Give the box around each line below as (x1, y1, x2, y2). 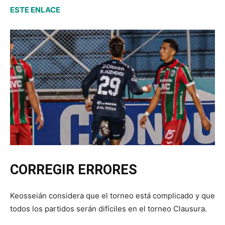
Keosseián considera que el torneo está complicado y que (10, 190, 215, 200)
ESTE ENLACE (10, 5, 60, 15)
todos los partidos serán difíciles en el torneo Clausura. (10, 203, 207, 213)
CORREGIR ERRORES (10, 161, 137, 178)
